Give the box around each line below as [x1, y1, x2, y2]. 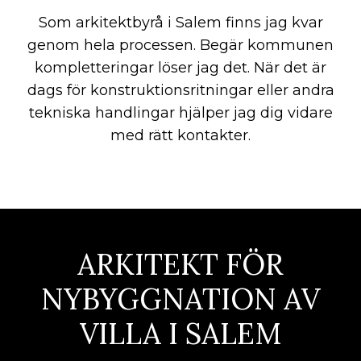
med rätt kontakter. [110, 127, 251, 145]
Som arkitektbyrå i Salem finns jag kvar [38, 14, 323, 32]
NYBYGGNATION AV [41, 280, 320, 318]
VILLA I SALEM [80, 315, 281, 353]
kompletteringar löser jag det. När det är [35, 59, 326, 77]
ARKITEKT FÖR [77, 246, 284, 284]
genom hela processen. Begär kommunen [27, 36, 334, 55]
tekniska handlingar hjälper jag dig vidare [28, 104, 333, 122]
